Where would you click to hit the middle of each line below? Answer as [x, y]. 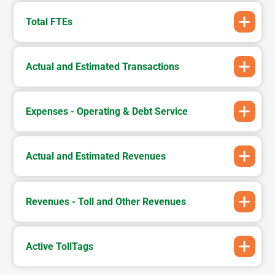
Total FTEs [49, 22]
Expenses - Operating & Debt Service [107, 112]
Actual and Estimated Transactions [103, 67]
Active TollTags [60, 246]
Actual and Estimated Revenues [96, 157]
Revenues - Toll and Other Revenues [106, 201]
